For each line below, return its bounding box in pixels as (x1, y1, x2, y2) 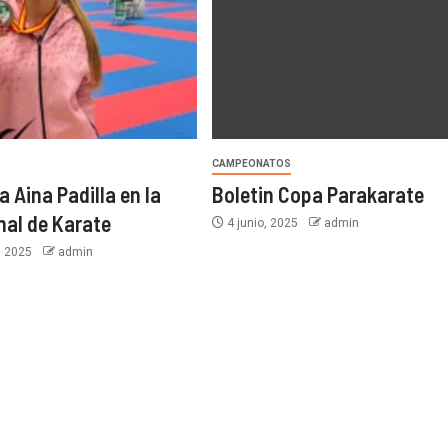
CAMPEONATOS (211, 158, 291, 170)
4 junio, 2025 (223, 216, 301, 231)
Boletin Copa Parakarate (211, 181, 424, 208)
